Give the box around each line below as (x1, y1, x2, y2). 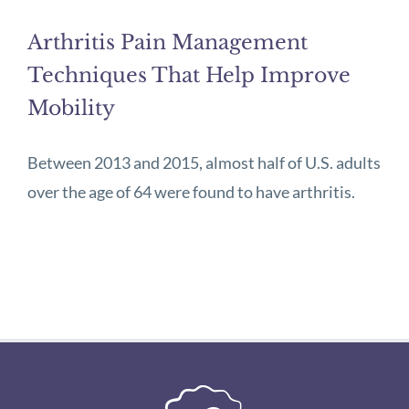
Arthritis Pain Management (27, 30, 308, 56)
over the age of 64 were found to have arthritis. (27, 182, 355, 203)
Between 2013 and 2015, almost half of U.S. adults (27, 152, 381, 173)
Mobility (27, 96, 115, 121)
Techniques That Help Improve (27, 63, 351, 89)
